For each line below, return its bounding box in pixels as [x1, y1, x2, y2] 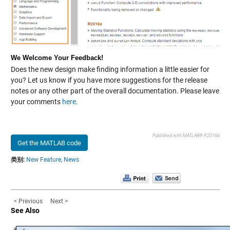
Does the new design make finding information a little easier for [10, 65, 209, 74]
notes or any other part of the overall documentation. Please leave [10, 87, 219, 95]
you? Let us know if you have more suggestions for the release [10, 76, 207, 85]
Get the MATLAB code [17, 139, 81, 147]
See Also [10, 206, 40, 215]
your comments [10, 98, 62, 106]
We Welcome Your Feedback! [10, 54, 103, 62]
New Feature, [26, 156, 62, 164]
